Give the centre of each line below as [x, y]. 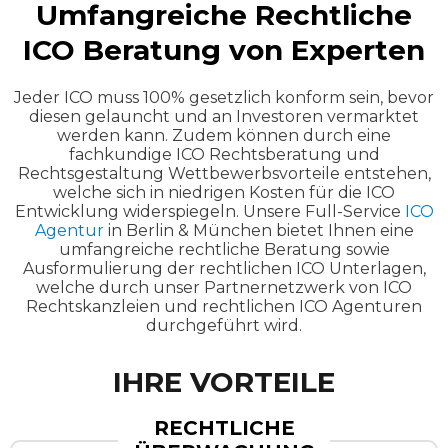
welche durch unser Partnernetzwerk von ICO [224, 287]
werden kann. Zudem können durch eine [224, 135]
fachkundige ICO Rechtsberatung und [224, 154]
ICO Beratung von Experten [224, 49]
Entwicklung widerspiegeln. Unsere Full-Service [209, 211]
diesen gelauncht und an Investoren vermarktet [224, 116]
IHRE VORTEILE [224, 381]
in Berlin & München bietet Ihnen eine [258, 230]
